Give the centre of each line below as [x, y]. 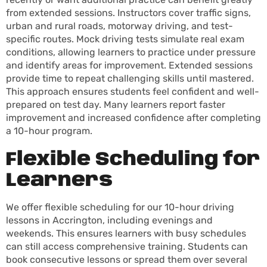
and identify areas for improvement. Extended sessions [129, 66]
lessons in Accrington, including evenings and [109, 221]
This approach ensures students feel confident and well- [133, 92]
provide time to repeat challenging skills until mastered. [130, 79]
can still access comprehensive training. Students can [127, 247]
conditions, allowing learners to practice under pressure [131, 52]
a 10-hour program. [49, 131]
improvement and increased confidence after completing [133, 118]
